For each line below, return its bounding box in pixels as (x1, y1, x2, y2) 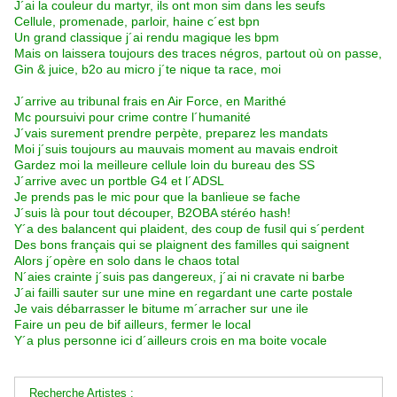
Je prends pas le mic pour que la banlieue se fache (14, 190, 300, 205)
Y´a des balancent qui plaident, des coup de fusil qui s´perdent (14, 222, 364, 237)
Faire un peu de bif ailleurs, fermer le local (14, 317, 251, 332)
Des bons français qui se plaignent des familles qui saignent (14, 237, 349, 253)
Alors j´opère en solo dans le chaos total (14, 253, 239, 269)
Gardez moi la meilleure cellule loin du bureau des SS (14, 158, 315, 173)
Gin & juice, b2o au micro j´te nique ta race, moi (14, 62, 281, 77)
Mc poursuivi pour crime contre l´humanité (14, 110, 251, 125)
